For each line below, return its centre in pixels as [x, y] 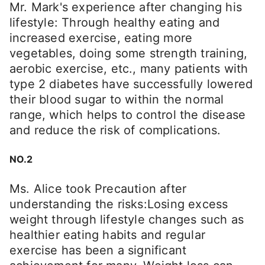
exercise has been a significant [98, 251]
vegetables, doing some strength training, [129, 53]
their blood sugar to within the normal [117, 99]
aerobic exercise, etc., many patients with [129, 68]
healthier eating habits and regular [108, 235]
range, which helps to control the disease [128, 114]
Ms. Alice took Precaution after [98, 189]
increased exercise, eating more [101, 38]
